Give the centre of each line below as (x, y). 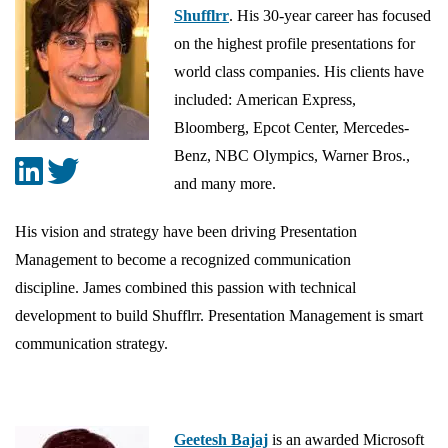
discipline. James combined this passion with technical (185, 288)
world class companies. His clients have (299, 72)
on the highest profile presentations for (294, 44)
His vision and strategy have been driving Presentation (186, 232)
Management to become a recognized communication (183, 260)
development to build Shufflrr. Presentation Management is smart (219, 316)
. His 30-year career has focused (330, 16)
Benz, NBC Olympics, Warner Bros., (292, 156)
